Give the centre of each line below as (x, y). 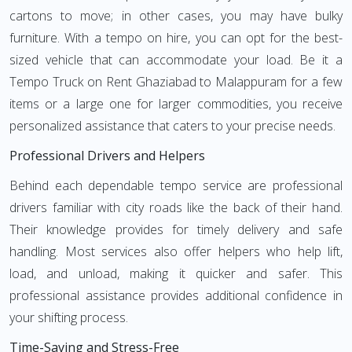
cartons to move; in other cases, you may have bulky (176, 16)
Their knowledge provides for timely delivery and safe (176, 229)
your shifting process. (69, 317)
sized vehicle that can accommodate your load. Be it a (176, 60)
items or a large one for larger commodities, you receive (176, 104)
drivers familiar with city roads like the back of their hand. (176, 207)
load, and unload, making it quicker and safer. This (176, 273)
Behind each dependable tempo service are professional (176, 185)
